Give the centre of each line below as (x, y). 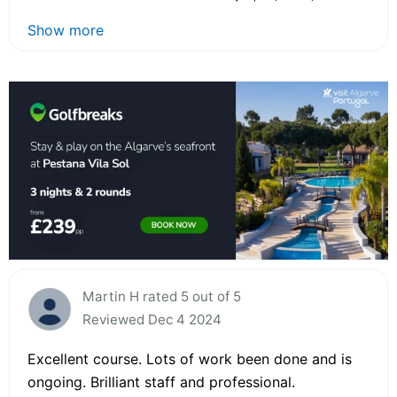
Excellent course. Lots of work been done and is (190, 358)
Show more (66, 31)
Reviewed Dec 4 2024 (152, 319)
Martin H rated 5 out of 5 (162, 296)
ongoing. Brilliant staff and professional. (161, 381)
